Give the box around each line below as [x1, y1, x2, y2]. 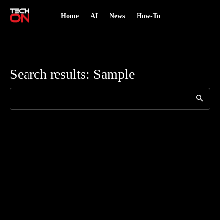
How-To [136, 12, 160, 20]
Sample [93, 66, 135, 82]
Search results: [10, 66, 93, 82]
